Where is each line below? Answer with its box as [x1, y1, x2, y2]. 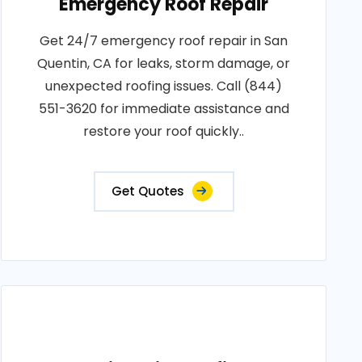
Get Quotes [111, 183, 184, 200]
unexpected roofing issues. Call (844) [45, 77, 283, 95]
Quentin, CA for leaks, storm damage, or [37, 54, 291, 73]
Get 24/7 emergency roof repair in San [40, 32, 288, 50]
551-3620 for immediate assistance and [38, 99, 289, 118]
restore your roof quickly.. [83, 122, 245, 141]
